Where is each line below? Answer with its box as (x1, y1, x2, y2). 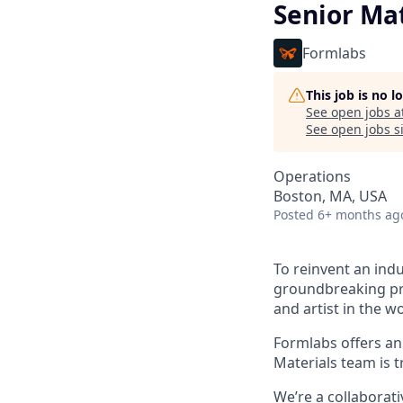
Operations (273, 166, 351, 186)
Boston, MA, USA (273, 186, 387, 206)
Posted (273, 206, 314, 223)
